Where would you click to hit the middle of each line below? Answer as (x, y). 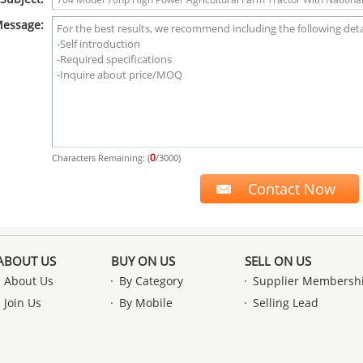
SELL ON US (278, 261)
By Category (151, 281)
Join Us (23, 303)
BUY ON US (143, 261)
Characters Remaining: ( (100, 158)
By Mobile (146, 303)
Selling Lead (286, 303)
